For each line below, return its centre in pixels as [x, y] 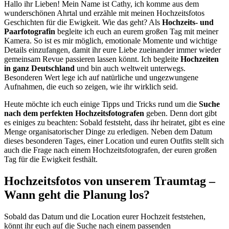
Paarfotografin [30, 31]
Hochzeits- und [188, 22]
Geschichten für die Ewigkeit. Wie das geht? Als [83, 22]
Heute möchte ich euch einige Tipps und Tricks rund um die [101, 104]
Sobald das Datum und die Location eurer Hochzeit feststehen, [105, 216]
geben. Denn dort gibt [180, 113]
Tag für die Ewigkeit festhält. [51, 159]
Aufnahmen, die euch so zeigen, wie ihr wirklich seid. [91, 86]
